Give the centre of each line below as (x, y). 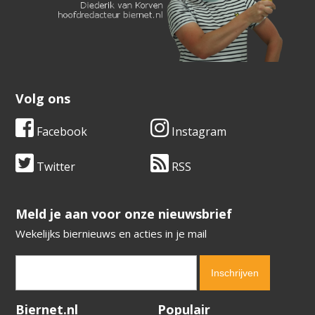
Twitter (55, 166)
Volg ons (43, 98)
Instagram (198, 131)
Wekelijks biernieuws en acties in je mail (111, 233)
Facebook (61, 131)
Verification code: (56, 304)
